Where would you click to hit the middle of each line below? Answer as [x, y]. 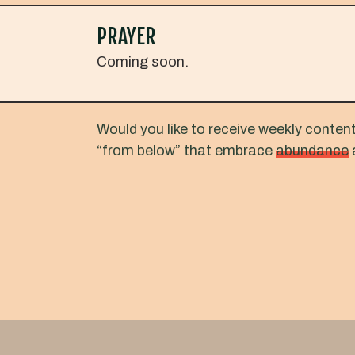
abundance [312, 150]
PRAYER [126, 36]
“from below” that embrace [186, 150]
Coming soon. [143, 61]
